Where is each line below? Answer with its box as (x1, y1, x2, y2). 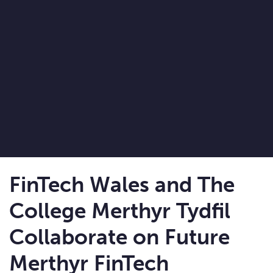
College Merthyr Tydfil (9, 198, 230, 224)
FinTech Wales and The (9, 172, 235, 198)
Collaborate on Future (9, 224, 230, 250)
